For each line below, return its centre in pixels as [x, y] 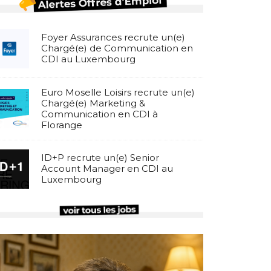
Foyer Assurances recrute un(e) [113, 38]
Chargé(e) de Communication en [117, 48]
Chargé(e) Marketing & [93, 103]
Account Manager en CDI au [107, 169]
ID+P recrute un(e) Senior [100, 158]
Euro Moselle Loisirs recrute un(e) [118, 92]
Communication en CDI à [99, 114]
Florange [61, 125]
